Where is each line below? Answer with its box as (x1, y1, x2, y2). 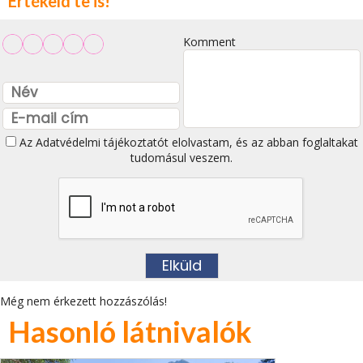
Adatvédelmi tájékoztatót (35, 134, 169, 150)
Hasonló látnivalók (8, 313, 252, 349)
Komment (183, 33, 236, 49)
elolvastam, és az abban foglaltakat (168, 134, 358, 150)
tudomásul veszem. (130, 149, 233, 165)
